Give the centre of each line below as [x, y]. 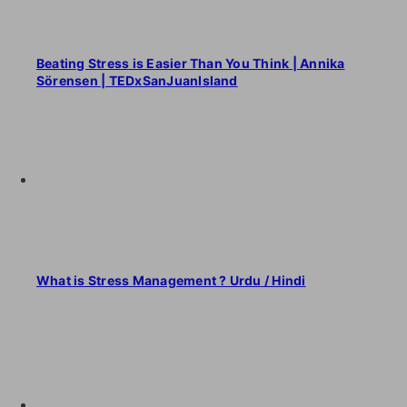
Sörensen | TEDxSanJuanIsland [137, 80]
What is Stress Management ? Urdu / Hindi [171, 280]
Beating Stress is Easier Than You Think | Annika [191, 63]
